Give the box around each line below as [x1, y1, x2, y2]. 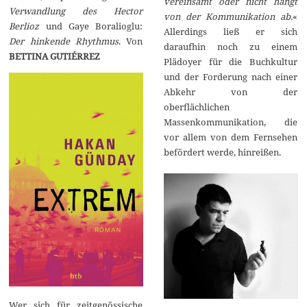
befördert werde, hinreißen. [163, 145, 281, 158]
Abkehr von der [163, 85, 297, 98]
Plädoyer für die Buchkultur [163, 55, 297, 68]
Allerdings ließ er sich [163, 25, 297, 38]
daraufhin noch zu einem [163, 40, 297, 53]
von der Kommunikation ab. [163, 10, 293, 23]
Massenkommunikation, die [163, 115, 297, 128]
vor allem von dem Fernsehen [163, 130, 297, 143]
